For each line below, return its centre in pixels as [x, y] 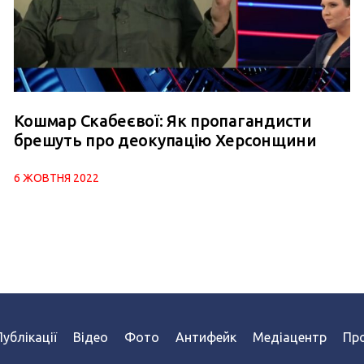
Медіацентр [289, 338]
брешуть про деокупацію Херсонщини [165, 141]
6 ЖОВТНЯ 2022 [56, 178]
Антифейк [206, 338]
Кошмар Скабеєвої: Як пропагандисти [162, 121]
